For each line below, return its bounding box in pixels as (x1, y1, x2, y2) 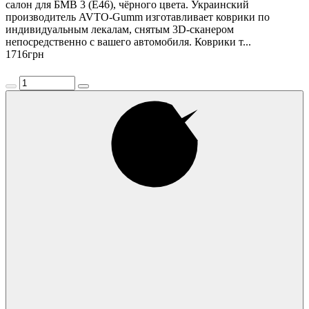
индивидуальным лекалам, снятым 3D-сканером (6, 23, 234, 35)
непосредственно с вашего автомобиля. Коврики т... (6, 35, 251, 48)
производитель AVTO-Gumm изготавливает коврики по (6, 10, 270, 23)
